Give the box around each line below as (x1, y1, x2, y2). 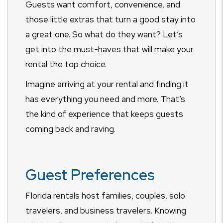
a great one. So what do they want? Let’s (25, 29, 183, 40)
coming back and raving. (25, 123, 115, 134)
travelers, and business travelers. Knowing (25, 205, 186, 216)
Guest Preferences (25, 165, 154, 185)
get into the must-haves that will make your (25, 44, 194, 55)
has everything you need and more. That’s (25, 94, 185, 105)
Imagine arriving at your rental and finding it (25, 79, 189, 90)
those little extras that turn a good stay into (25, 14, 196, 25)
